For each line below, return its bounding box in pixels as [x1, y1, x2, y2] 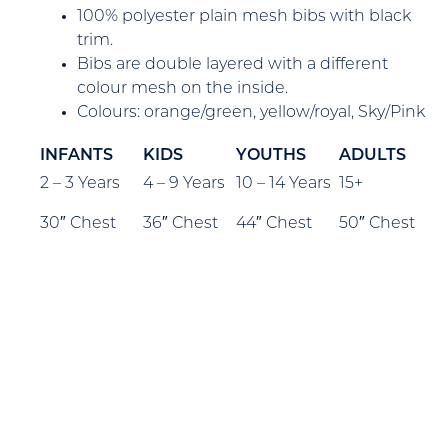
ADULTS [339, 148, 406, 165]
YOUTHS [236, 148, 306, 165]
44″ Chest [236, 216, 312, 233]
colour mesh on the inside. [77, 81, 288, 98]
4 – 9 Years [143, 176, 225, 193]
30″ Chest [40, 216, 116, 233]
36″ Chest [143, 216, 218, 233]
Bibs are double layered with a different [77, 57, 388, 74]
